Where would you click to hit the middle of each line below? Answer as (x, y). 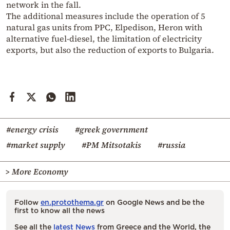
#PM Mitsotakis (111, 145)
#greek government (111, 129)
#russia (171, 145)
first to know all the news (60, 210)
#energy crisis (32, 129)
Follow (27, 202)
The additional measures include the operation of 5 (106, 16)
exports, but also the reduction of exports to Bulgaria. (110, 50)
